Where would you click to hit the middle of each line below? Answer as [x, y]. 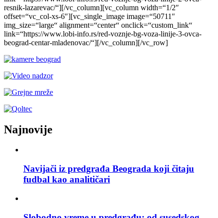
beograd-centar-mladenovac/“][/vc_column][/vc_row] [86, 42]
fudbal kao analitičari [67, 180]
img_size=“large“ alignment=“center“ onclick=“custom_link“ [98, 25]
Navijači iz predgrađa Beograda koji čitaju [109, 169]
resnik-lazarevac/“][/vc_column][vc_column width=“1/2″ [91, 7]
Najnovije [28, 129]
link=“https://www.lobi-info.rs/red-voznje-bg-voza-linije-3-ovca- [103, 34]
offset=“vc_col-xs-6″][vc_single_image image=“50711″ [90, 16]
